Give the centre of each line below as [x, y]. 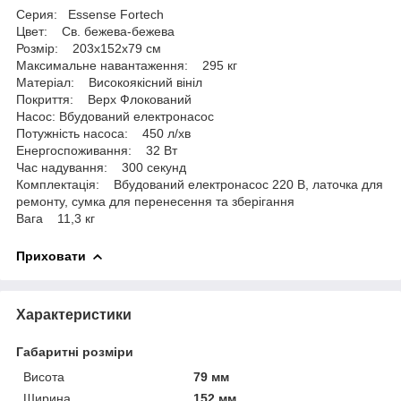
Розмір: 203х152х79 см [89, 48]
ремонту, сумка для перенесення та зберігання [155, 201]
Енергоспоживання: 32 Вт [97, 150]
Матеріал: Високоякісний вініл [109, 82]
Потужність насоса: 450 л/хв [103, 133]
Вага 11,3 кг [55, 218]
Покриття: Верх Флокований [104, 99]
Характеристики [74, 314]
